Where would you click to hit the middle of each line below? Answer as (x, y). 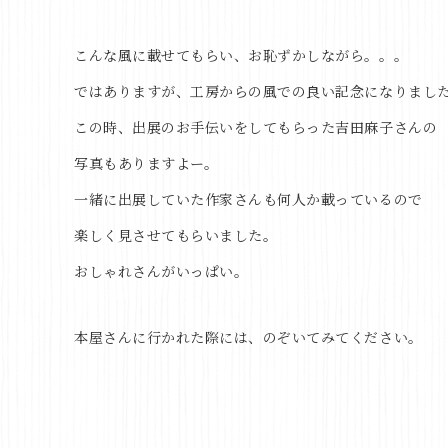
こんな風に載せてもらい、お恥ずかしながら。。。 (241, 55)
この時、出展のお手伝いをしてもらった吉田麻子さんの (256, 127)
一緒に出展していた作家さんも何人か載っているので (248, 199)
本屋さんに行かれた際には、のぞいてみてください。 (248, 337)
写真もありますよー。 (146, 163)
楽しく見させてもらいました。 (176, 235)
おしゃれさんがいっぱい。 (161, 271)
